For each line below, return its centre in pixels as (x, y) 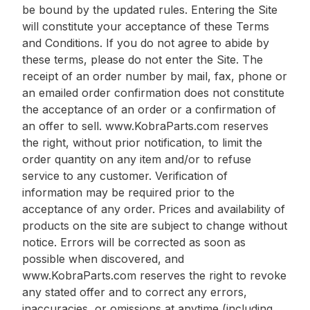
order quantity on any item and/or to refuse (137, 159)
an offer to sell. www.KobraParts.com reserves (145, 126)
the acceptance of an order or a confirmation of (149, 109)
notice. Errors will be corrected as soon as (134, 242)
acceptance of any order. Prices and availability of (154, 209)
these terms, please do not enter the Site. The (143, 59)
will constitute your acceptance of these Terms (146, 26)
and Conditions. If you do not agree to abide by (146, 43)
